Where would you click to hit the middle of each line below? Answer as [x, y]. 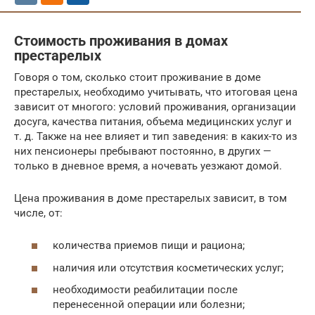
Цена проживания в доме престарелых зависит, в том [150, 198]
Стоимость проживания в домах [121, 41]
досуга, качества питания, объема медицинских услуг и [153, 121]
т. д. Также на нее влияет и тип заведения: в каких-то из [156, 136]
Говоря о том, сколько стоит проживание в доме [137, 77]
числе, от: [38, 213]
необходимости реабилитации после [145, 290]
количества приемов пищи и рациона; [149, 246]
